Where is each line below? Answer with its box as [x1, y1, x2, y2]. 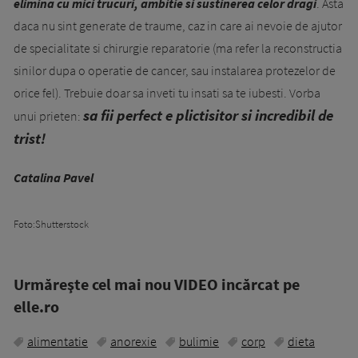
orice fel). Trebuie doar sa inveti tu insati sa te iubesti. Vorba [14, 84, 320, 101]
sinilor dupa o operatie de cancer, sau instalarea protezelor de [14, 62, 336, 78]
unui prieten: [14, 107, 83, 124]
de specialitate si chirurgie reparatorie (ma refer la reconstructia [14, 39, 342, 56]
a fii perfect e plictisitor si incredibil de [89, 105, 333, 125]
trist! [14, 128, 46, 148]
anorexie [110, 332, 157, 349]
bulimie [179, 332, 219, 349]
